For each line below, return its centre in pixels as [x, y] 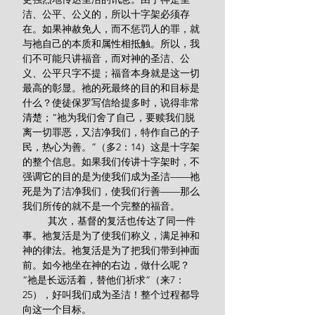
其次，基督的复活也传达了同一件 [35, 221]
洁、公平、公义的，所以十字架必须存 [106, 14]
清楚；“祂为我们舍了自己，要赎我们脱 [109, 117]
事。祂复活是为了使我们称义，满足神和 [111, 236]
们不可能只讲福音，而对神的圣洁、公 [106, 58]
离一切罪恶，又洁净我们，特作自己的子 [111, 132]
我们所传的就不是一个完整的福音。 [101, 206]
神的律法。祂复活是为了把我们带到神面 [111, 250]
